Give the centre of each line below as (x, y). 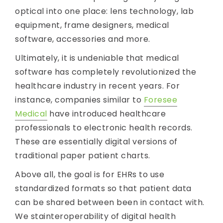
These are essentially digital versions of (96, 141)
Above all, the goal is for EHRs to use (90, 174)
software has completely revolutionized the (106, 72)
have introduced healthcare (106, 113)
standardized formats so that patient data (103, 188)
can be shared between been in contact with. (110, 202)
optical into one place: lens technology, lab (104, 11)
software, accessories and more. (83, 39)
